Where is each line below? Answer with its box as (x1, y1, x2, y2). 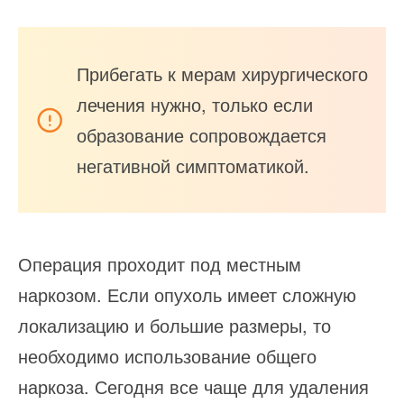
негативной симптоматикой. (77, 152, 309, 179)
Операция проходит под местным (18, 251, 301, 277)
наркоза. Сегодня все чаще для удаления (18, 373, 369, 399)
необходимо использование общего (18, 343, 317, 369)
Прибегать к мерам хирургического (77, 60, 368, 87)
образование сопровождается (77, 122, 326, 148)
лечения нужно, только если (77, 91, 313, 117)
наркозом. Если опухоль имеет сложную (18, 281, 356, 308)
